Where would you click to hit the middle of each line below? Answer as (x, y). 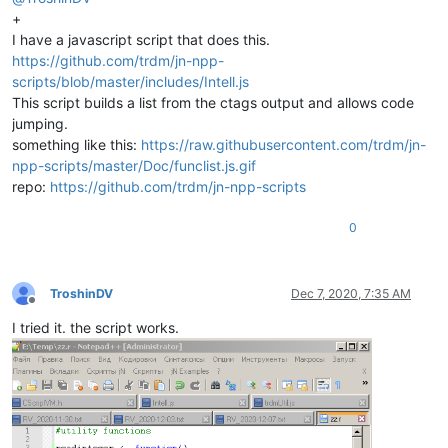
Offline (49, 308)
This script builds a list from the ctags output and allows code (213, 102)
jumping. (40, 123)
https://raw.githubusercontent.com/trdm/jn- (283, 144)
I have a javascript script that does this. (141, 39)
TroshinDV (81, 293)
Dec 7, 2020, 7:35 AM (351, 293)
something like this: (76, 144)
